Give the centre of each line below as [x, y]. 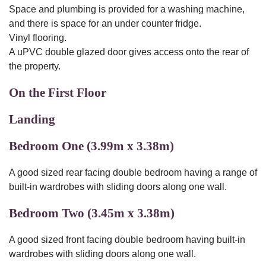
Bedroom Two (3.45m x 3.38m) [92, 213]
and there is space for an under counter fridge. [105, 23]
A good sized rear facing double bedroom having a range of [133, 172]
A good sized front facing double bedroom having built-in [127, 240]
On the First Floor [58, 93]
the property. [35, 66]
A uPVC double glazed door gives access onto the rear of [129, 52]
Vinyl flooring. [38, 38]
